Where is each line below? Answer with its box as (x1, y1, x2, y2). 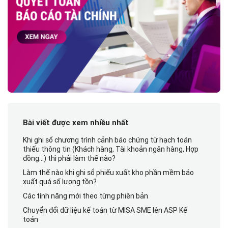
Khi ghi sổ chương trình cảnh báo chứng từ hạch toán (23, 135, 192, 145)
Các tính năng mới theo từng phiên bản (23, 191, 148, 201)
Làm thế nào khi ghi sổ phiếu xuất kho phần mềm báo (23, 168, 194, 178)
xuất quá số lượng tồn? (23, 177, 97, 187)
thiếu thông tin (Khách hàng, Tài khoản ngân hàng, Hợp (23, 145, 198, 154)
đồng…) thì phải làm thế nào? (23, 154, 116, 163)
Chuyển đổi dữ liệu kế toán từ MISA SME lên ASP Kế (23, 206, 187, 215)
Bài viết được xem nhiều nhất (23, 118, 129, 128)
